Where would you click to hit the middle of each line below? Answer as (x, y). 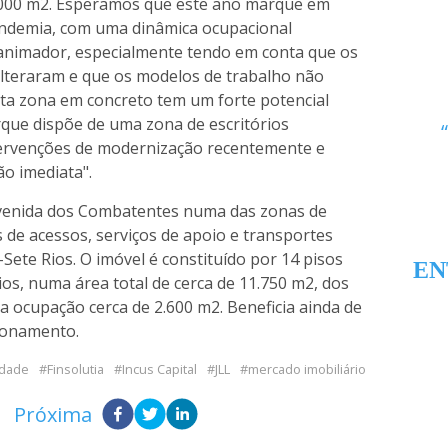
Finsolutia (76, 369)
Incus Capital (160, 369)
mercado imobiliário (307, 369)
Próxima (52, 414)
